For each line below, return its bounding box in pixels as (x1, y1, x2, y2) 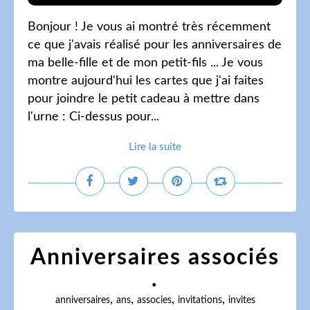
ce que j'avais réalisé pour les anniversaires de (28, 39, 282, 51)
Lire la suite (129, 142, 181, 152)
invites (228, 295, 255, 305)
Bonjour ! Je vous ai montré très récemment (28, 21, 271, 33)
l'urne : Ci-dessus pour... (28, 111, 159, 123)
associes (136, 295, 172, 305)
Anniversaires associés (30, 246, 280, 268)
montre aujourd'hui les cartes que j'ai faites (28, 75, 264, 87)
